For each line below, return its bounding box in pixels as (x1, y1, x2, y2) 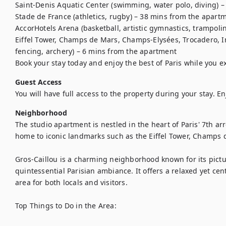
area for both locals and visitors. (15, 178, 128, 187)
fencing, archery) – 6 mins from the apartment (15, 46, 177, 56)
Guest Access (15, 77, 62, 87)
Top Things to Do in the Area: (15, 201, 117, 210)
